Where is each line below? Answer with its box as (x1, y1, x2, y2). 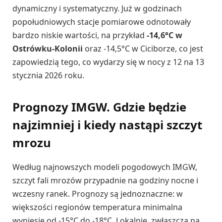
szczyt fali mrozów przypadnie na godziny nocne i (12, 175, 198, 186)
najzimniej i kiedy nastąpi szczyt (12, 116, 202, 133)
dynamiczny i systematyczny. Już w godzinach (12, 2, 182, 14)
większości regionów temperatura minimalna (12, 202, 182, 213)
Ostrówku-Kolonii (12, 43, 83, 54)
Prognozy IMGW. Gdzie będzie (12, 99, 186, 115)
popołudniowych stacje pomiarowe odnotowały (12, 16, 191, 27)
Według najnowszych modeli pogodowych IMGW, (12, 162, 197, 173)
